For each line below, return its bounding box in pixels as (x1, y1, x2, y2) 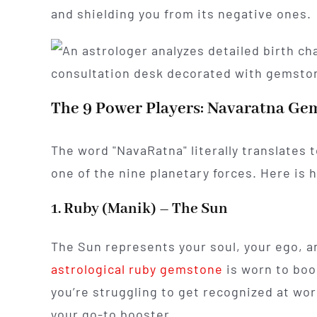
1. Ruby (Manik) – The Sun (50, 199, 228, 219)
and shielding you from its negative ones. (50, 6, 311, 22)
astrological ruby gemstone (50, 260, 223, 277)
